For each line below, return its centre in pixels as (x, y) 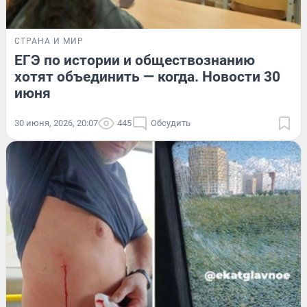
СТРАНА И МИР (49, 41)
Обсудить (171, 123)
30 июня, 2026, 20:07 (56, 123)
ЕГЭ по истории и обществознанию (135, 60)
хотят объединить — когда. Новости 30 (147, 76)
